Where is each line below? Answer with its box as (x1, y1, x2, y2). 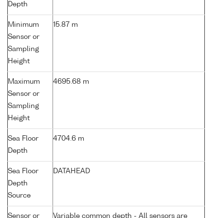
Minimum (8, 21, 39, 29)
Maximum (8, 78, 40, 86)
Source (8, 192, 31, 200)
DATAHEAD (53, 168, 90, 175)
